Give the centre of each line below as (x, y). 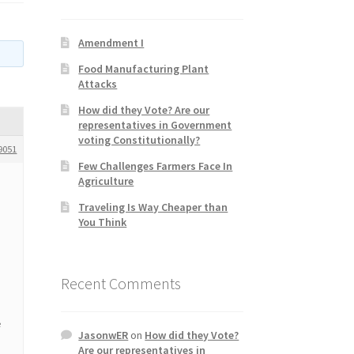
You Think (103, 222)
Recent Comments (121, 283)
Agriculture (106, 181)
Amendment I (111, 42)
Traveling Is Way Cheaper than (153, 207)
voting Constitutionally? (139, 139)
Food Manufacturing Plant (144, 68)
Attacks (98, 83)
